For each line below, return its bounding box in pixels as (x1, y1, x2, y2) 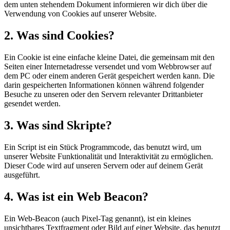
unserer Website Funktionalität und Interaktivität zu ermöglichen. (4, 151, 213, 161)
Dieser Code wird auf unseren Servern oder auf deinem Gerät (4, 161, 203, 170)
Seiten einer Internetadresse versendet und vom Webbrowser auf (4, 62, 212, 71)
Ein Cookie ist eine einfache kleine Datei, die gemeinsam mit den (4, 53, 215, 62)
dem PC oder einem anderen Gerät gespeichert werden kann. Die (4, 71, 215, 80)
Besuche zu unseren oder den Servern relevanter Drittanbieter (4, 90, 203, 99)
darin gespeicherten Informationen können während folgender (4, 81, 204, 89)
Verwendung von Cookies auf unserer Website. (4, 9, 157, 18)
